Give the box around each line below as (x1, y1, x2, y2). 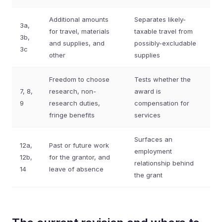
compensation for (134, 99, 189, 107)
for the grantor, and (49, 153, 110, 161)
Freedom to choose (49, 75, 110, 83)
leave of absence (49, 165, 104, 173)
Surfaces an (134, 135, 172, 143)
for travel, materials (49, 27, 110, 35)
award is (134, 87, 161, 95)
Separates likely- (134, 15, 186, 23)
